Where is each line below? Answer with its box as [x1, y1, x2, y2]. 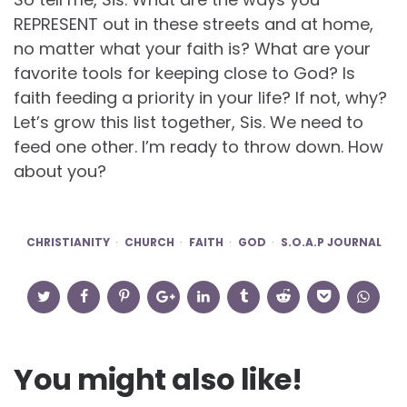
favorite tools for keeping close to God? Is [14, 62, 355, 85]
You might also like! [14, 359, 302, 401]
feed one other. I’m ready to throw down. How [14, 135, 383, 159]
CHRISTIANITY [25, 234, 110, 251]
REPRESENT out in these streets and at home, [14, 13, 373, 36]
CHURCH [124, 234, 174, 251]
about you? [14, 160, 106, 184]
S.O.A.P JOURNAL [280, 234, 382, 251]
